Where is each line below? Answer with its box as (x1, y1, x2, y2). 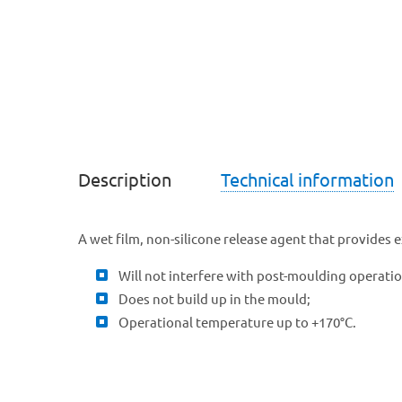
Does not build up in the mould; (118, 292, 310, 307)
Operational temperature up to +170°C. (118, 315, 356, 330)
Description (78, 170, 171, 190)
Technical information (221, 170, 394, 190)
